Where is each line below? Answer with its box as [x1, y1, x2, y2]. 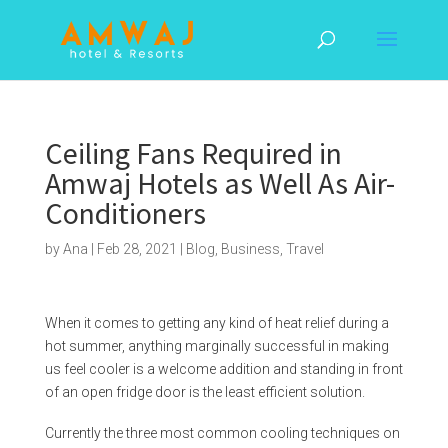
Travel [285, 241, 324, 257]
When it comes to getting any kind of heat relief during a [44, 315, 389, 331]
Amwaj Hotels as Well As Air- [44, 164, 395, 202]
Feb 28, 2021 [96, 241, 177, 257]
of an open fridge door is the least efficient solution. [44, 384, 365, 400]
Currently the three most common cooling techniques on [44, 425, 400, 442]
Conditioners [44, 194, 206, 232]
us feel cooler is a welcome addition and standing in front [44, 361, 403, 377]
